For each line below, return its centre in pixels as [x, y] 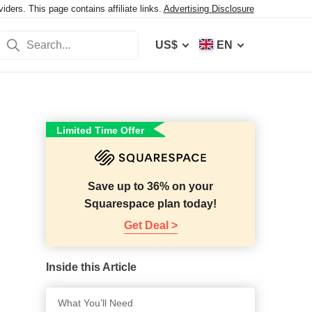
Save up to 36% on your [150, 187]
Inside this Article [91, 267]
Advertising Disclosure [209, 9]
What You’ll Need [95, 303]
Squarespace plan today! [150, 204]
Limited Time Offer [100, 131]
